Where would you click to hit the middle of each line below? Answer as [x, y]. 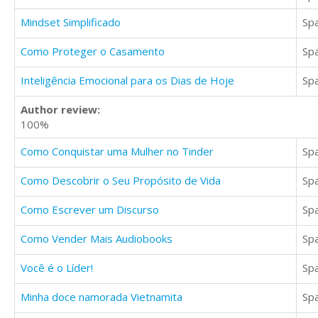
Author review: [60, 110]
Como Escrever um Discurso [90, 210]
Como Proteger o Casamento [93, 51]
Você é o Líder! [57, 268]
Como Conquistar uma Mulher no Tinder [117, 152]
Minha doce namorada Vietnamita [102, 297]
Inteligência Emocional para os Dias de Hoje [127, 81]
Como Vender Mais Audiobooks [97, 239]
